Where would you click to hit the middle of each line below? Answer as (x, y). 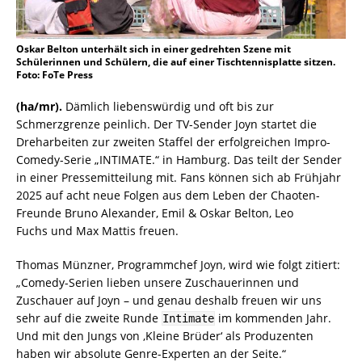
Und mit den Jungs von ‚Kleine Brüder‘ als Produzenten (165, 336)
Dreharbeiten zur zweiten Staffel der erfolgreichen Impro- (173, 142)
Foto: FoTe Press (55, 75)
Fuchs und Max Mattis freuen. (97, 231)
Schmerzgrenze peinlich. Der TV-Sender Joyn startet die (166, 124)
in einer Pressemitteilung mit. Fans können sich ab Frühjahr (179, 178)
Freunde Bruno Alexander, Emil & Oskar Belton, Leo (155, 213)
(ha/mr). (41, 107)
